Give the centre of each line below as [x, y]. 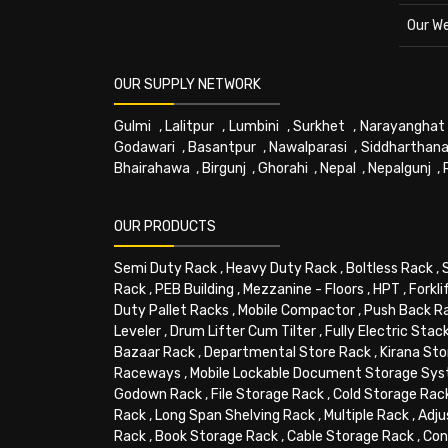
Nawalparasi [308, 147]
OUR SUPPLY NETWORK [187, 84]
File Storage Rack [267, 394]
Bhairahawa [152, 168]
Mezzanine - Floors [303, 289]
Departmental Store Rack [287, 352]
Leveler [137, 331]
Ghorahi [283, 168]
